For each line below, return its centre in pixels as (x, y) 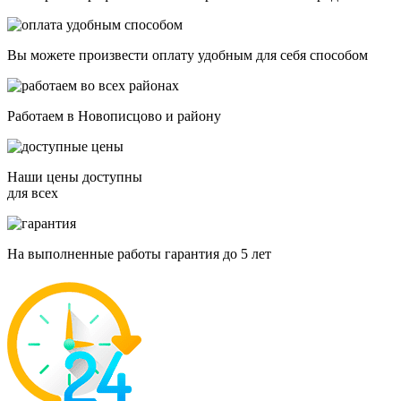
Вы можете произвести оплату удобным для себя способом (188, 55)
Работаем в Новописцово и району (114, 115)
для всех (33, 192)
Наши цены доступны (75, 176)
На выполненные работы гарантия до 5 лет (139, 253)
